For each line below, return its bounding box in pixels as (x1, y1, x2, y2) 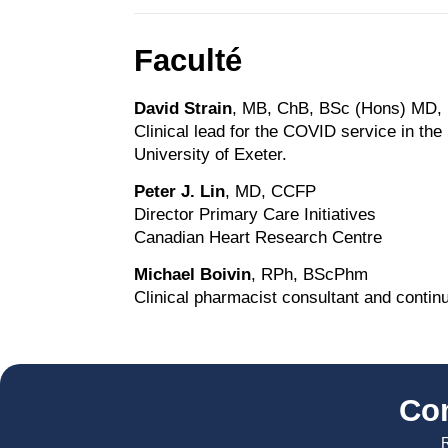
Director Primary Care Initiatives (134, 204, 377, 224)
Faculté (134, 42, 243, 78)
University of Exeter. (134, 144, 288, 164)
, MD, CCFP (225, 181, 317, 201)
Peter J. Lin (134, 181, 226, 201)
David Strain (134, 98, 233, 118)
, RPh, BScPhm (251, 265, 369, 285)
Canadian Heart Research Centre (134, 227, 383, 247)
